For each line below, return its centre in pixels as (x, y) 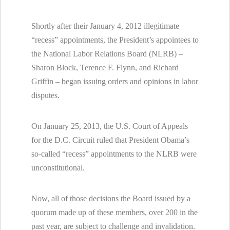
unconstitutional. (58, 167)
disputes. (47, 95)
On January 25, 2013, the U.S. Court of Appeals (110, 126)
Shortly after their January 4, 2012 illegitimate (105, 26)
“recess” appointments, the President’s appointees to (115, 40)
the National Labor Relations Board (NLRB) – (107, 53)
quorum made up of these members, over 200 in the (114, 212)
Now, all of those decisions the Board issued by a (111, 198)
